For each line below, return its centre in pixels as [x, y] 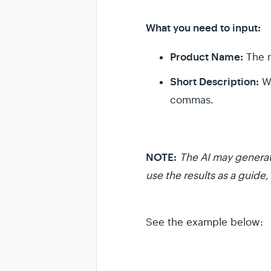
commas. [192, 100]
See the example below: [204, 222]
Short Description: [214, 82]
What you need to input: [203, 28]
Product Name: [207, 57]
